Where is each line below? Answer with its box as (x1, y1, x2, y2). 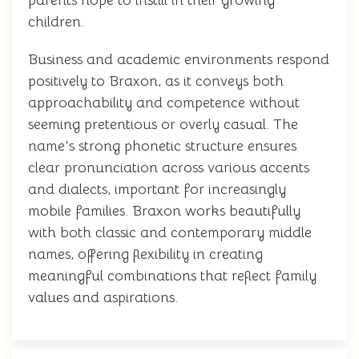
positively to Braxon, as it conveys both (28, 72, 284, 90)
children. (28, 13, 84, 30)
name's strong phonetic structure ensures (28, 137, 296, 155)
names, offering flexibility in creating (28, 245, 263, 263)
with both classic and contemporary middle (28, 224, 312, 241)
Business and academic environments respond (28, 50, 329, 68)
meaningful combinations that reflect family (28, 267, 317, 284)
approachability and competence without (28, 94, 300, 111)
